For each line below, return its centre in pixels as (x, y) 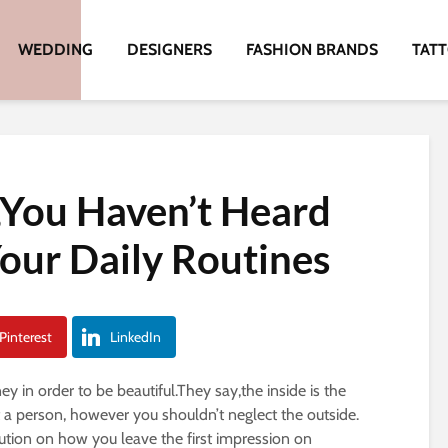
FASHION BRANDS (312, 49)
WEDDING (55, 49)
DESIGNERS (169, 49)
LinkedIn (135, 337)
